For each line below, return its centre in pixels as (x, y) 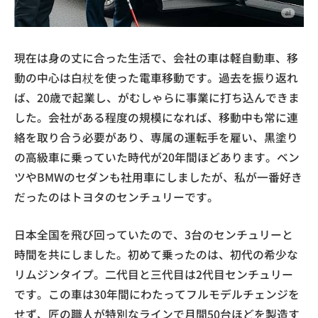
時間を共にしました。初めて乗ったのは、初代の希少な (156, 254)
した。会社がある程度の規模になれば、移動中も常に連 (156, 117)
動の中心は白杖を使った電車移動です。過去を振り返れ (156, 77)
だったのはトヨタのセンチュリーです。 (116, 197)
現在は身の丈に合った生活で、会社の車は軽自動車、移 (156, 57)
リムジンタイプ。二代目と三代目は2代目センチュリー (154, 274)
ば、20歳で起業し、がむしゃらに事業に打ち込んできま (157, 97)
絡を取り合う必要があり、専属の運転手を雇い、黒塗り (156, 137)
